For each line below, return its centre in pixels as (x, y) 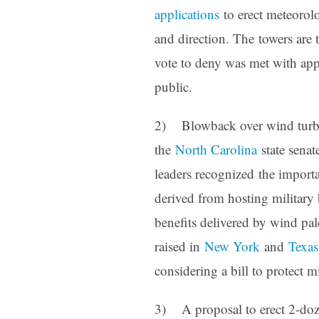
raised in (179, 246)
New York (232, 246)
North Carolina (216, 150)
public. (173, 87)
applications (187, 14)
